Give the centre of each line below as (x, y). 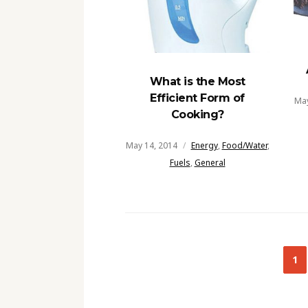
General (210, 163)
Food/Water (244, 146)
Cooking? (197, 115)
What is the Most (197, 82)
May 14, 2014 (151, 146)
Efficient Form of (197, 98)
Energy (204, 146)
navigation (183, 286)
